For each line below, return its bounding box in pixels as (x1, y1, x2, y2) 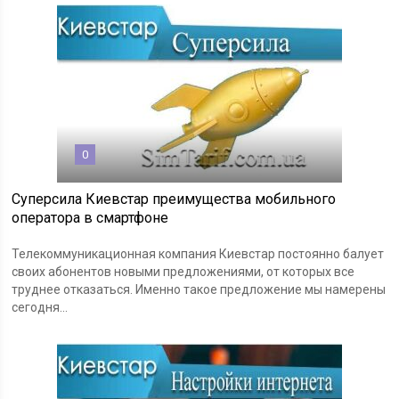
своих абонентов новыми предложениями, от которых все (12, 265, 355, 280)
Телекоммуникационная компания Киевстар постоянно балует (12, 247, 385, 262)
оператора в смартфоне (12, 209, 169, 227)
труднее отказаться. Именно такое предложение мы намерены (12, 282, 387, 297)
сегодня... (12, 300, 69, 315)
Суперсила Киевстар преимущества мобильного (12, 191, 337, 208)
